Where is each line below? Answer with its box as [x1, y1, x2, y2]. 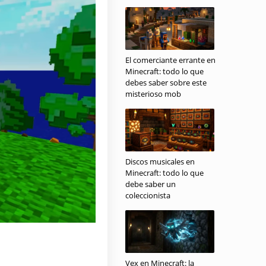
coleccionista [125, 190, 170, 201]
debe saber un [125, 179, 176, 189]
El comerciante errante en [125, 55, 216, 65]
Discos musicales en [125, 156, 195, 167]
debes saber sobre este [125, 77, 207, 88]
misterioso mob [125, 88, 181, 99]
